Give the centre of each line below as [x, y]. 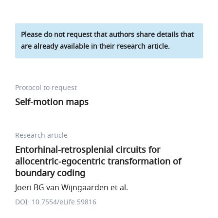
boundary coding [50, 173]
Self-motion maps [52, 102]
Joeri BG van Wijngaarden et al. [72, 188]
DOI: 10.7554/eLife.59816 [56, 202]
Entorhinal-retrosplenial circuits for [88, 150]
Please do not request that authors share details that [108, 35]
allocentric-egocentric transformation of [98, 162]
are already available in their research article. [96, 46]
